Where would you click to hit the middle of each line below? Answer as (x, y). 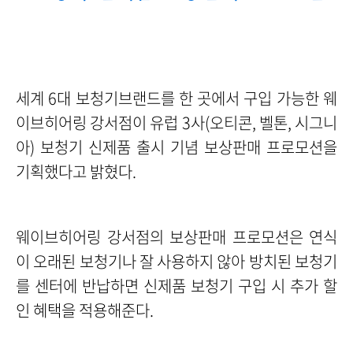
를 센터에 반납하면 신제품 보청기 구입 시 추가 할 (176, 286)
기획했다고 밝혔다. (76, 171)
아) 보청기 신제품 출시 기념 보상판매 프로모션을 (176, 147)
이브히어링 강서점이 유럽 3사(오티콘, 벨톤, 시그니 (176, 123)
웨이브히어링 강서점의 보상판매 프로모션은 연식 (176, 237)
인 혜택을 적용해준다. (85, 310)
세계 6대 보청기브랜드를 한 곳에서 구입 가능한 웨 (176, 98)
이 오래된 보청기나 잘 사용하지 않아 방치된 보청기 (176, 261)
